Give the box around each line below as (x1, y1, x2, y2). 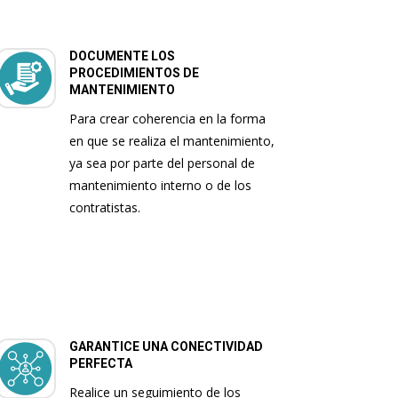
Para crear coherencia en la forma (68, 110, 266, 128)
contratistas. (68, 199, 140, 217)
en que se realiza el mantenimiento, (68, 132, 275, 150)
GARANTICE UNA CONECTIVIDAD (68, 339, 263, 354)
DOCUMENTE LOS (68, 49, 175, 64)
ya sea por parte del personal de (68, 155, 255, 172)
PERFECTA (68, 356, 132, 371)
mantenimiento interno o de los (68, 177, 251, 195)
